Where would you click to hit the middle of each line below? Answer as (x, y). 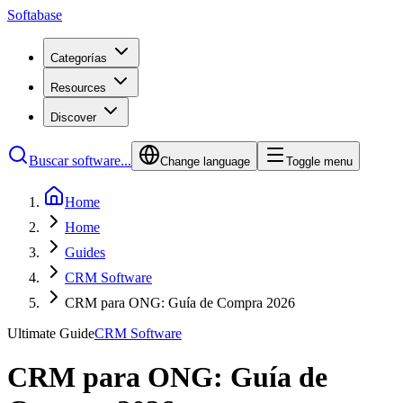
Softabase (35, 15)
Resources (78, 88)
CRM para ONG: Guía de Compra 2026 (180, 303)
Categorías (79, 58)
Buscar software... (80, 161)
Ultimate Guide (51, 333)
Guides (85, 252)
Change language (205, 161)
